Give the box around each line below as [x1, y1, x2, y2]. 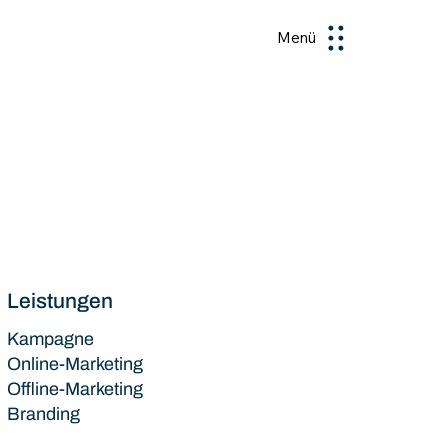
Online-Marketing [6, 353, 143, 374]
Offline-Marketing [6, 378, 143, 399]
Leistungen [6, 290, 113, 313]
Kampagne [6, 328, 94, 349]
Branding [6, 403, 80, 424]
